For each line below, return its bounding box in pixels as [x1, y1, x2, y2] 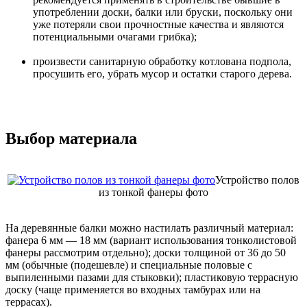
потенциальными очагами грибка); [33, 31, 197, 43]
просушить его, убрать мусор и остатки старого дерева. [33, 68, 292, 80]
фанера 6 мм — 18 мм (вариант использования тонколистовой [5, 234, 297, 247]
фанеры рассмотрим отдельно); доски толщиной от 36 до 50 [5, 247, 286, 259]
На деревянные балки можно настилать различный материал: [5, 222, 293, 234]
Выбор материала [5, 130, 137, 148]
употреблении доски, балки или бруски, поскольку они [33, 6, 293, 19]
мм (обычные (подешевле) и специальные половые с [5, 259, 252, 271]
